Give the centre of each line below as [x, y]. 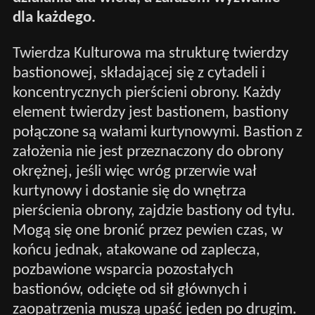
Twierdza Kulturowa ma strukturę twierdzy [150, 53]
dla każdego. [54, 18]
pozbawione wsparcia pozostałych [123, 270]
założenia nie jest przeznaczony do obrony [148, 152]
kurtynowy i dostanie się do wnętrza [129, 191]
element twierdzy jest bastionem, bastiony [150, 112]
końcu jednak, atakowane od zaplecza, [136, 250]
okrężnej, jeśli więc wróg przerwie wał [134, 172]
